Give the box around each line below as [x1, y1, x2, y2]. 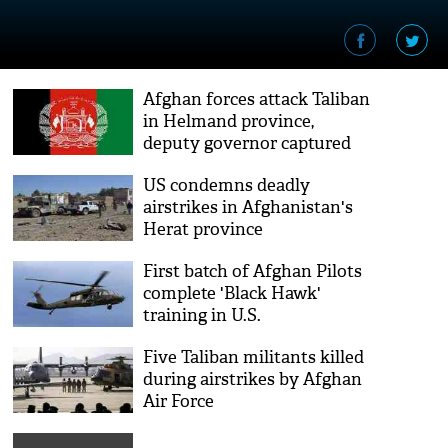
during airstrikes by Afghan [143, 369, 363, 390]
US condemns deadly [143, 175, 311, 196]
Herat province [143, 219, 264, 240]
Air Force [143, 391, 215, 412]
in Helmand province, [143, 111, 315, 132]
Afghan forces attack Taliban [143, 89, 371, 110]
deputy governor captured [143, 133, 352, 154]
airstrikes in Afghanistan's [143, 197, 354, 218]
